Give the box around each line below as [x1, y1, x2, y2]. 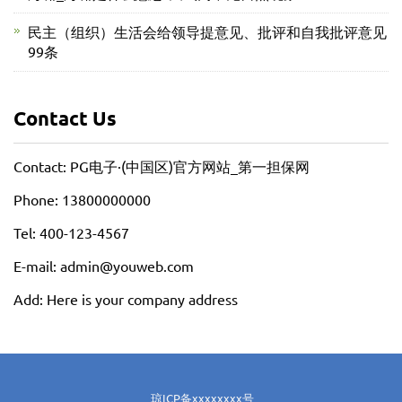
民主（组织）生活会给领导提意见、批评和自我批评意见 [28, 22, 387, 40]
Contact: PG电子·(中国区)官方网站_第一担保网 [13, 157, 310, 175]
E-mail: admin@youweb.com [13, 257, 194, 275]
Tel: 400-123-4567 [13, 223, 129, 241]
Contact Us [13, 106, 117, 130]
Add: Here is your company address [13, 290, 238, 308]
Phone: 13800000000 [13, 190, 151, 208]
